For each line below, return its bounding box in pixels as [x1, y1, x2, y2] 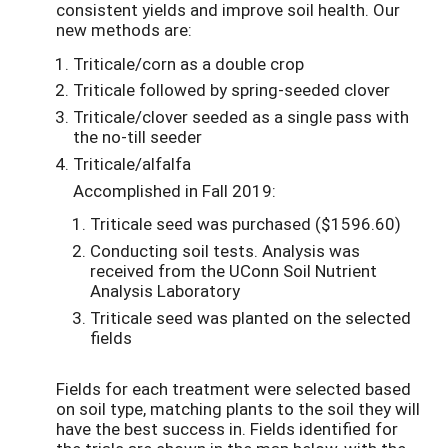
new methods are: [56, 18, 192, 42]
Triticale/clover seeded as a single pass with [73, 105, 409, 129]
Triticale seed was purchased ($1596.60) [90, 212, 401, 236]
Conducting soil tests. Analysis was [90, 239, 360, 263]
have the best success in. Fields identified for [56, 416, 398, 440]
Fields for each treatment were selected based [56, 376, 411, 400]
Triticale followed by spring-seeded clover [73, 78, 390, 102]
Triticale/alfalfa [73, 152, 191, 176]
